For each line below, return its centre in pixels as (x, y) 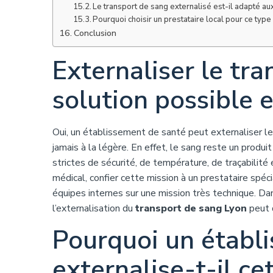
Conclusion (95, 33)
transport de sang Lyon (191, 208)
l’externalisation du (94, 208)
